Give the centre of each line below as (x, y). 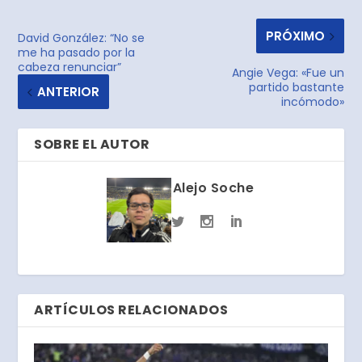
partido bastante (296, 88)
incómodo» (312, 102)
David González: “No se (82, 38)
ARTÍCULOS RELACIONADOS (131, 310)
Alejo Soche (213, 188)
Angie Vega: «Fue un (288, 73)
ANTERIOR (69, 92)
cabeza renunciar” (70, 67)
